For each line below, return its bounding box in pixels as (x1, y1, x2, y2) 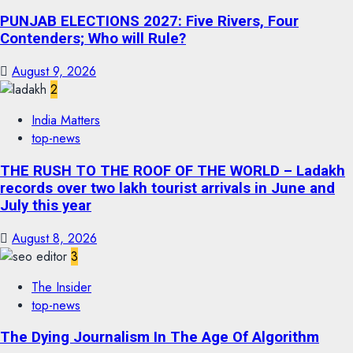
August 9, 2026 (12, 62, 96, 81)
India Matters (32, 111, 100, 130)
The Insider (32, 277, 91, 296)
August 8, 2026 (12, 229, 97, 247)
